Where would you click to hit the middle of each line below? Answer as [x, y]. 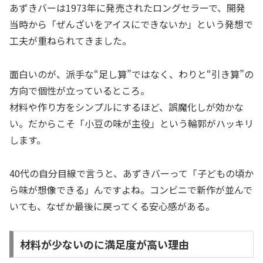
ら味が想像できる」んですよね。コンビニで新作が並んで [131, 189]
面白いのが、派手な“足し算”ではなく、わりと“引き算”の [131, 74]
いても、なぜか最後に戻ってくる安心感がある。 [112, 206]
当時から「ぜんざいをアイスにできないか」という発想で [131, 24]
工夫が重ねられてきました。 [70, 40]
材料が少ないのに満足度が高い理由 [104, 245]
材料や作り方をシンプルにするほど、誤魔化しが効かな [127, 107]
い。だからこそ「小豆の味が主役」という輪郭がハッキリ [131, 123]
